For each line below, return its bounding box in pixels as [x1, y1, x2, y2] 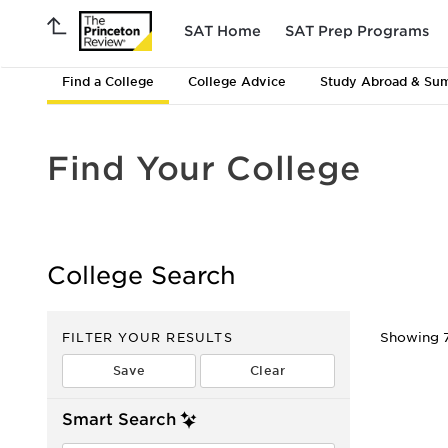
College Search [47, 261, 236, 290]
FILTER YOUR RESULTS [62, 330, 233, 345]
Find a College [62, 74, 154, 89]
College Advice [188, 74, 286, 89]
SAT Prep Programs [285, 22, 429, 39]
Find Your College [47, 149, 361, 188]
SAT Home [184, 22, 261, 39]
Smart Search [62, 410, 176, 429]
